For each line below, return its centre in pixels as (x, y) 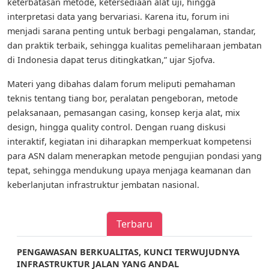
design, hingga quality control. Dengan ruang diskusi (116, 127)
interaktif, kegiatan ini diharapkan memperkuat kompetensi (129, 142)
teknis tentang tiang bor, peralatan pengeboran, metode (122, 98)
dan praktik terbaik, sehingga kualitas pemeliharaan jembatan (134, 46)
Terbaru (134, 224)
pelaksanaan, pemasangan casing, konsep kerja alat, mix (124, 113)
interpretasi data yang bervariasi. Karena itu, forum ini (118, 17)
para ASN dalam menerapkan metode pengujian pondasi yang (134, 156)
